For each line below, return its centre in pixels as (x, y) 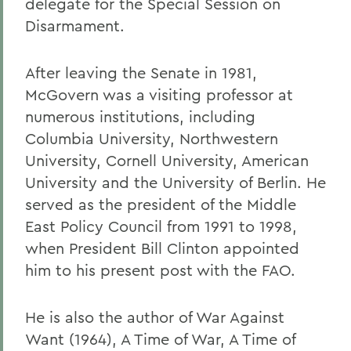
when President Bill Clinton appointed (162, 248)
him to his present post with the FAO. (160, 270)
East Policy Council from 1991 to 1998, (161, 226)
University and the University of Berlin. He (175, 182)
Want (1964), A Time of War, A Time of (160, 339)
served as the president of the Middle (161, 204)
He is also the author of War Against (155, 317)
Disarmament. (75, 25)
